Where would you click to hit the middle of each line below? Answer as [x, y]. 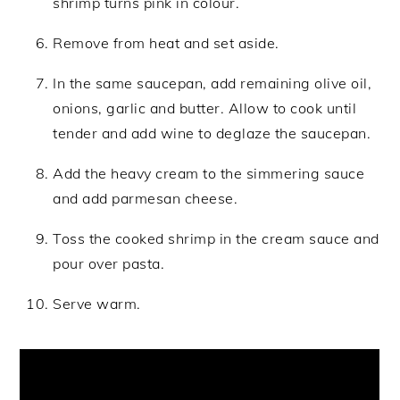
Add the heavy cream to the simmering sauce [209, 174]
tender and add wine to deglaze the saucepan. [212, 133]
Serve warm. [97, 304]
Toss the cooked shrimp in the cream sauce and [216, 239]
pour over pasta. [109, 264]
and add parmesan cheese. [146, 199]
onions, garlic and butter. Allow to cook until [205, 108]
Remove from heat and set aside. [166, 43]
